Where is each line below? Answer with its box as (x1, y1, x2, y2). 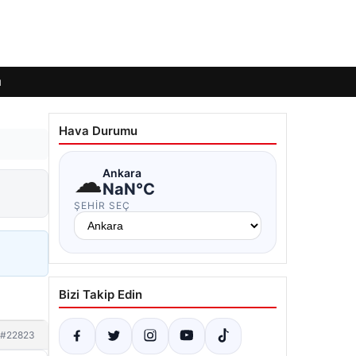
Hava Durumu (59, 123, 137, 138)
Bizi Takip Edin (59, 287, 142, 302)
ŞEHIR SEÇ (74, 199, 130, 211)
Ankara (103, 165, 141, 180)
